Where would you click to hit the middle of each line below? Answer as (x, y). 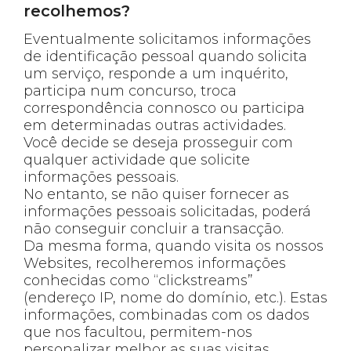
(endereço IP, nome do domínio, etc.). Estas (175, 297)
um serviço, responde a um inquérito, (156, 73)
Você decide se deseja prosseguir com (158, 142)
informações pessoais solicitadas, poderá (167, 211)
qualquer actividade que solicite (137, 159)
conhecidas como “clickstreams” (138, 280)
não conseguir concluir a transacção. (154, 228)
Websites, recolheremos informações (155, 263)
